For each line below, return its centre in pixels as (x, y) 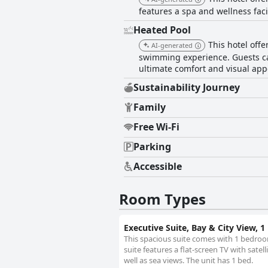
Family (150, 107)
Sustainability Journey (187, 88)
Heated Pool (162, 30)
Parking (152, 147)
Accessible (158, 167)
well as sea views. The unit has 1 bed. (188, 261)
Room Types (162, 199)
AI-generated (172, 45)
